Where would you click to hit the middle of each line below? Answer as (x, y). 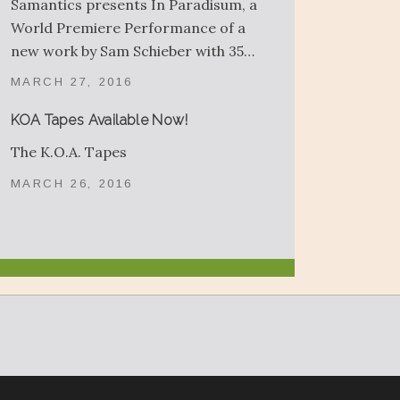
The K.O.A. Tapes (68, 152)
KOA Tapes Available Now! (99, 121)
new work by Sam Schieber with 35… (132, 50)
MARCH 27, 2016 (71, 82)
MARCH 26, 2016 (71, 183)
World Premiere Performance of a (128, 27)
